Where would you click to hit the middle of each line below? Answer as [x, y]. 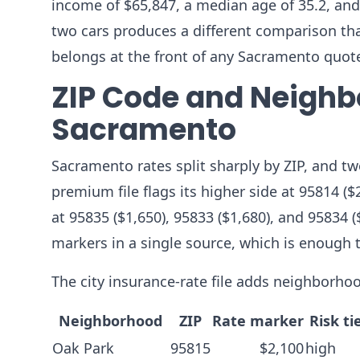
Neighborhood [110, 321]
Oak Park [83, 348]
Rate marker [258, 321]
